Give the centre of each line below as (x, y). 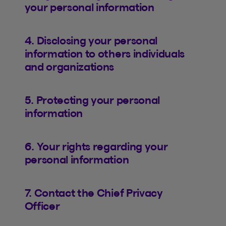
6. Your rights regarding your (96, 146)
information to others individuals (104, 53)
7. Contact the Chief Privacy (94, 193)
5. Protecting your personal (92, 100)
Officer (42, 206)
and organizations (69, 67)
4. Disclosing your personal (91, 40)
